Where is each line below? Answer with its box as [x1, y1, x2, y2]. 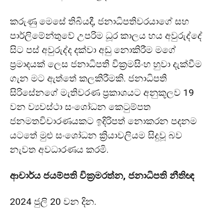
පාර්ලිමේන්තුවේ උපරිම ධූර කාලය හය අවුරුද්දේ [10, 29, 202, 41]
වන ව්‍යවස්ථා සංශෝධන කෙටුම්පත [10, 101, 151, 112]
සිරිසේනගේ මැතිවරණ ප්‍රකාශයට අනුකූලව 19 [10, 86, 194, 98]
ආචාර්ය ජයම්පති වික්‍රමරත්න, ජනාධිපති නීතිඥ [10, 169, 194, 181]
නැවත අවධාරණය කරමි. [10, 143, 109, 155]
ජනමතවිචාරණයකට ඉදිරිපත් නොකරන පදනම [10, 115, 197, 127]
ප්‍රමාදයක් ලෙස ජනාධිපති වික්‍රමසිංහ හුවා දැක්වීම [10, 58, 202, 70]
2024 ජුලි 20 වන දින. [10, 195, 96, 207]
